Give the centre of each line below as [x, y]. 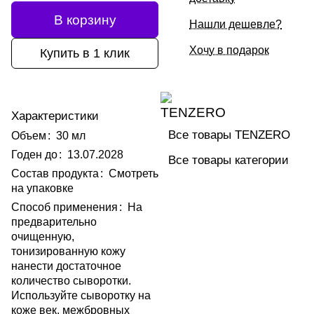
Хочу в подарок [229, 50]
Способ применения [64, 207]
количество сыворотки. [71, 281]
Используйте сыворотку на [81, 296]
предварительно [54, 222]
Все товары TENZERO [229, 135]
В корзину [85, 20]
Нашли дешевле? [235, 25]
